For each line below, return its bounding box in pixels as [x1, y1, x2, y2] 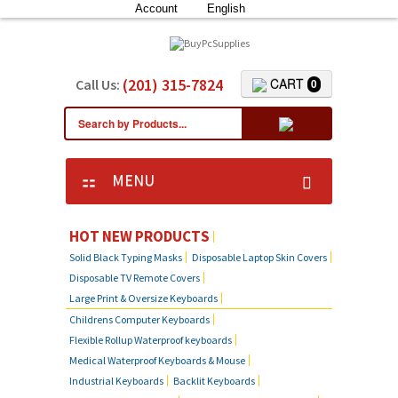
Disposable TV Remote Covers [69, 271, 200, 285]
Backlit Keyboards [173, 374, 255, 388]
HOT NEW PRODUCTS [69, 227, 210, 247]
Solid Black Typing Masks [69, 251, 182, 265]
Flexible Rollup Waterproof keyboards [69, 333, 232, 347]
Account [135, 2, 178, 15]
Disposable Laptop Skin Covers [192, 251, 327, 265]
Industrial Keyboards [69, 374, 163, 388]
